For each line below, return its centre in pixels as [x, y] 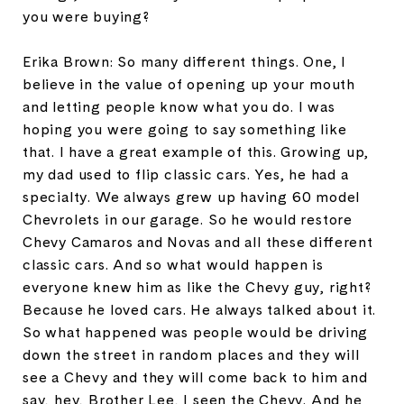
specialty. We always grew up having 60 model [192, 197]
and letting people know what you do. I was [179, 106]
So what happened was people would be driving [196, 332]
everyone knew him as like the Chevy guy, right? [197, 287]
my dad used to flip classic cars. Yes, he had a [186, 174]
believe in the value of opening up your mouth [189, 84]
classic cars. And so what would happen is [173, 264]
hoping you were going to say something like [185, 129]
